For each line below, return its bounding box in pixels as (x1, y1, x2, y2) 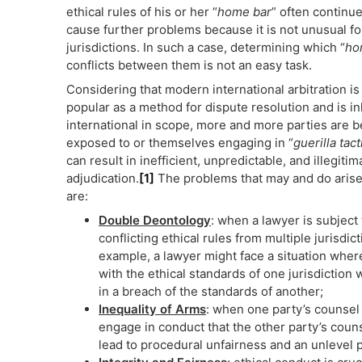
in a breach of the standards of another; (99, 284, 323, 299)
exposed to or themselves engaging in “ (66, 135, 293, 150)
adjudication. (66, 170, 139, 186)
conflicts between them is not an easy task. (66, 57, 312, 73)
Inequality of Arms (99, 301, 206, 317)
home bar (217, 4, 271, 19)
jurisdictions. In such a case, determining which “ (66, 40, 345, 55)
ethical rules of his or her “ (66, 4, 217, 19)
